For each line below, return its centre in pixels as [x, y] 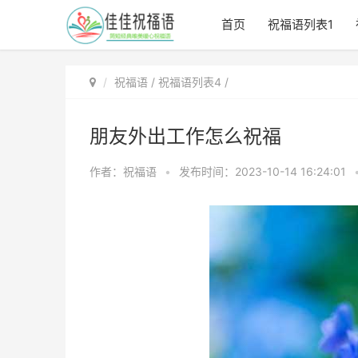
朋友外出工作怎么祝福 [185, 136]
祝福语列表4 [190, 82]
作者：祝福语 [123, 171]
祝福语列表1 [300, 24]
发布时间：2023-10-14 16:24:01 [264, 171]
